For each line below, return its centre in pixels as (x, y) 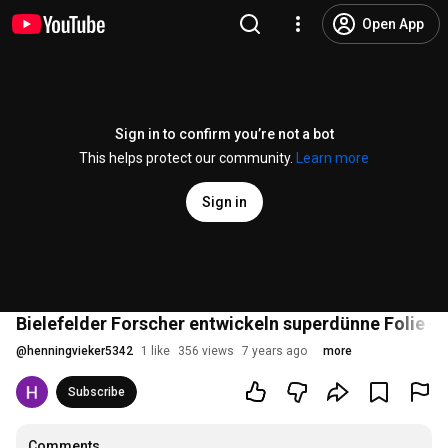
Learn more (332, 158)
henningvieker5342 (80, 351)
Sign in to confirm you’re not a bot (224, 134)
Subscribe (96, 392)
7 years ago (274, 351)
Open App (393, 24)
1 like (155, 351)
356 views (206, 351)
